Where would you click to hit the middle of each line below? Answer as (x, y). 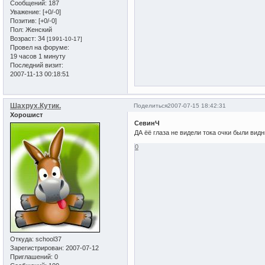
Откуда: (22, 239)
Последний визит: (37, 65)
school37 (48, 239)
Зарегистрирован (36, 248)
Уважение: (25, 12)
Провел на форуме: (40, 47)
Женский (38, 29)
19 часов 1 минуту (38, 56)
